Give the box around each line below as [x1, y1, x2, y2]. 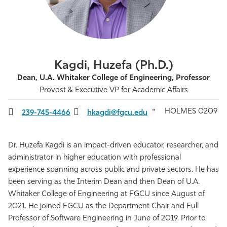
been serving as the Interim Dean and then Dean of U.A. [8, 178, 200, 186]
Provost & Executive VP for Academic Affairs [39, 87, 188, 94]
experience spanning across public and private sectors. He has [8, 166, 219, 174]
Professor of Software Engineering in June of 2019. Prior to [8, 215, 206, 222]
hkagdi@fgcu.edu [87, 109, 148, 117]
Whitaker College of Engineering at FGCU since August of [8, 191, 205, 198]
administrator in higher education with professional [8, 154, 181, 162]
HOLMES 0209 [164, 108, 217, 116]
